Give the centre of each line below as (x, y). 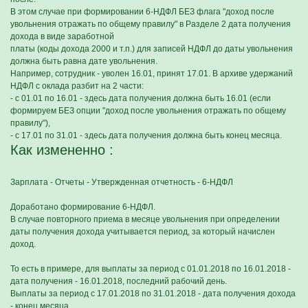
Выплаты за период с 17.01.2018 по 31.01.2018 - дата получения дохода (153, 294)
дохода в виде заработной (62, 36)
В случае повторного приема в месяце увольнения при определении (145, 219)
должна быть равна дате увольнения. (84, 61)
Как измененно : (62, 150)
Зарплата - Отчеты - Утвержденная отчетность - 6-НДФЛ (122, 182)
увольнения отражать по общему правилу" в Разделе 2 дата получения (151, 24)
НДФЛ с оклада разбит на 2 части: (77, 86)
